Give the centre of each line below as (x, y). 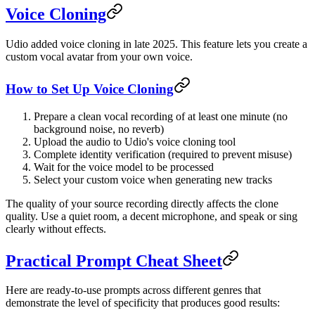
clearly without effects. (56, 229)
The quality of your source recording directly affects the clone (142, 203)
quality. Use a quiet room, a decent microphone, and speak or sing (152, 216)
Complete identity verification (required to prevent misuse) (163, 154)
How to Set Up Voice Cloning (90, 89)
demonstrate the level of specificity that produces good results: (143, 303)
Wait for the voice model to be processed (124, 167)
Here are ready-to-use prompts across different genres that (133, 290)
